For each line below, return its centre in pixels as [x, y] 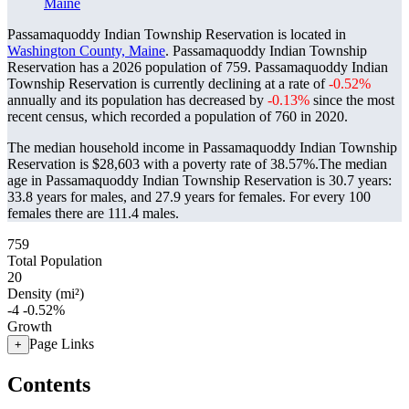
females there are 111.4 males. [93, 213]
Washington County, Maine [86, 51]
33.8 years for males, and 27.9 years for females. [148, 197]
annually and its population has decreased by [137, 100]
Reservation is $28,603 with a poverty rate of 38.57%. [163, 164]
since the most [352, 100]
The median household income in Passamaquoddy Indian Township [202, 147]
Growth [30, 326]
